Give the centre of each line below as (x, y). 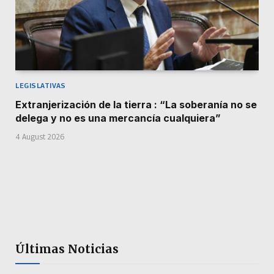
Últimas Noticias (67, 249)
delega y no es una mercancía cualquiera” (118, 118)
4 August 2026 (40, 136)
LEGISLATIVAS (41, 85)
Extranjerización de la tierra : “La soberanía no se (136, 104)
